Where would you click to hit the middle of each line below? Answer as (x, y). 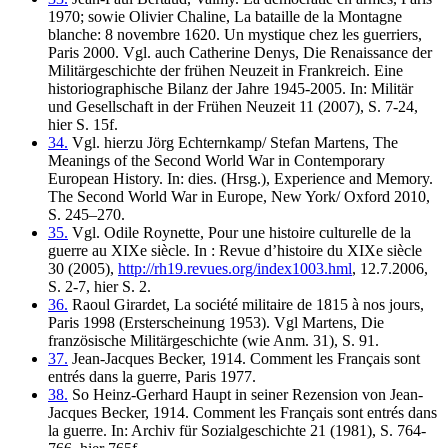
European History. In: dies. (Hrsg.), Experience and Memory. (240, 178)
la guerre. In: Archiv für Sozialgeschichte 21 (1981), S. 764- (237, 430)
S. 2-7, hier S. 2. (99, 286)
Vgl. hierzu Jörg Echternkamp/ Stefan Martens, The (233, 142)
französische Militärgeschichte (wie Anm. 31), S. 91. (213, 340)
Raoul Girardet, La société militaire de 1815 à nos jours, (246, 304)
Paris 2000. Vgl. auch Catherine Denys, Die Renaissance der (240, 52)
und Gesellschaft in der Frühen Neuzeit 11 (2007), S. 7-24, (233, 106)
